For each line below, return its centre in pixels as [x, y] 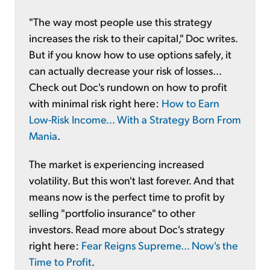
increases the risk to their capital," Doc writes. [133, 37]
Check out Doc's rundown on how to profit [128, 86]
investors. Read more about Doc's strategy [127, 228]
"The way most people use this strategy [121, 21]
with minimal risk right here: [95, 102]
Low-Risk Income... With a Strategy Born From [135, 119]
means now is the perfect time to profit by [127, 196]
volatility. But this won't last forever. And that [132, 180]
